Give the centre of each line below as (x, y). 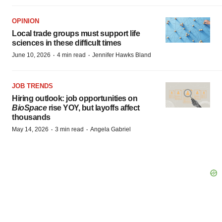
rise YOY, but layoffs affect (93, 108)
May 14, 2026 (30, 130)
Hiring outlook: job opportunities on (75, 99)
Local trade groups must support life (76, 34)
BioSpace (29, 108)
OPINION (26, 21)
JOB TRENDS (32, 86)
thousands (31, 117)
